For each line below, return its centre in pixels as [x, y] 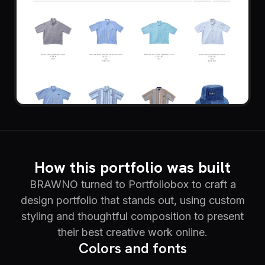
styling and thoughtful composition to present [132, 216]
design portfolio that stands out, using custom [132, 200]
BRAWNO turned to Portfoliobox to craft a [132, 184]
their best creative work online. [132, 232]
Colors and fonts [132, 248]
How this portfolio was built [132, 167]
